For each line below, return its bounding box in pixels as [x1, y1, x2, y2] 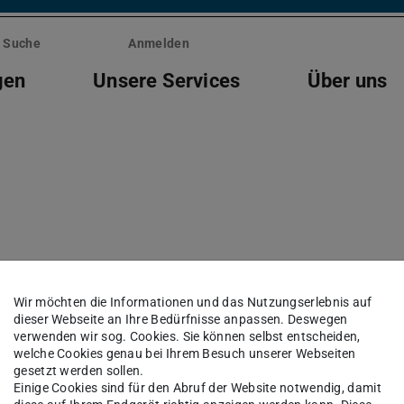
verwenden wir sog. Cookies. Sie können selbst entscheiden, [14, 329, 361, 344]
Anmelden [128, 36, 189, 51]
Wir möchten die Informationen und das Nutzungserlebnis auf [14, 295, 372, 310]
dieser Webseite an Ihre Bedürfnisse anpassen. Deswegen [14, 312, 348, 327]
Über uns [307, 69, 388, 92]
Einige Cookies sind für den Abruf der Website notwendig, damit [14, 381, 381, 396]
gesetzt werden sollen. [14, 363, 144, 379]
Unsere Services [93, 69, 241, 92]
